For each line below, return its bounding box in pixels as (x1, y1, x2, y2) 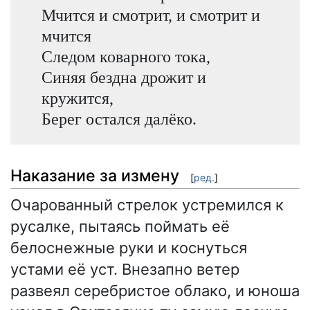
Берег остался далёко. (41, 109, 197, 128)
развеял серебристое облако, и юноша (10, 281, 300, 300)
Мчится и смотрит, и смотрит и (41, 5, 260, 24)
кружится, (41, 88, 113, 107)
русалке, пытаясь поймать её (10, 217, 230, 235)
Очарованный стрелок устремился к (10, 195, 284, 214)
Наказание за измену (10, 165, 179, 185)
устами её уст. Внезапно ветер (10, 259, 239, 278)
